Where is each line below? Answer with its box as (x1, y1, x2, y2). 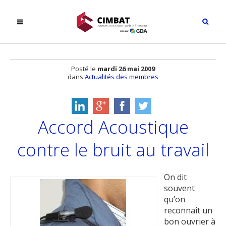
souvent (164, 183, 195, 194)
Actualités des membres (85, 72, 158, 81)
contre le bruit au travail (17, 137, 209, 161)
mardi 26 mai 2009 (97, 64, 155, 73)
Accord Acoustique (37, 115, 189, 139)
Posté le (71, 64, 97, 73)
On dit (164, 172, 187, 183)
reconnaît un (164, 205, 212, 216)
